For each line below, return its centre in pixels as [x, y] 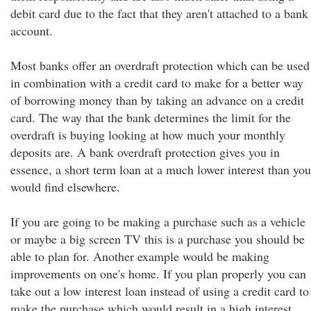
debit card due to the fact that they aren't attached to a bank [159, 13]
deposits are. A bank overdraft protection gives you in [145, 152]
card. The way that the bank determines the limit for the [151, 117]
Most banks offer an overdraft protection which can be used [160, 65]
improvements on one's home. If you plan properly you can [158, 274]
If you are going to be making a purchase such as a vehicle [158, 221]
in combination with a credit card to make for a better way [157, 83]
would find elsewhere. [65, 187]
